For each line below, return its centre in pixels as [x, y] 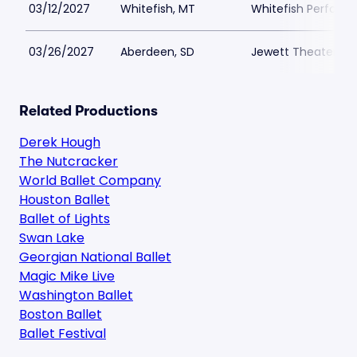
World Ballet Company [90, 180]
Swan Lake [52, 238]
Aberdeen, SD [157, 52]
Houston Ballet [65, 200]
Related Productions [88, 111]
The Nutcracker [69, 161]
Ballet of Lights [65, 219]
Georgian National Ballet [95, 257]
